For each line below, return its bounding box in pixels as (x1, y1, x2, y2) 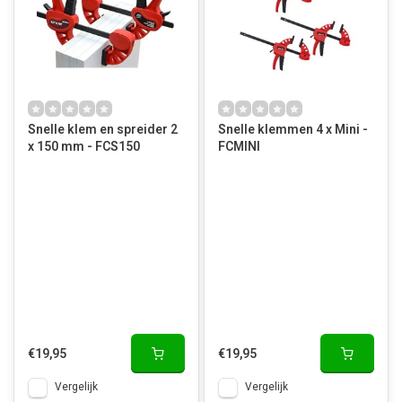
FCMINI (217, 137, 260, 156)
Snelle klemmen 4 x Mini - (217, 120, 368, 139)
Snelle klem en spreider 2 (28, 120, 170, 139)
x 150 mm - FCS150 (28, 137, 140, 156)
